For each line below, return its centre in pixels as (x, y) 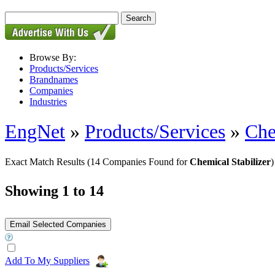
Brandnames (54, 79)
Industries (48, 102)
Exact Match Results (46, 161)
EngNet (35, 132)
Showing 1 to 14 (54, 191)
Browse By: (53, 57)
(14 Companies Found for (138, 161)
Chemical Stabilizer (230, 161)
